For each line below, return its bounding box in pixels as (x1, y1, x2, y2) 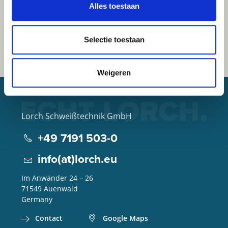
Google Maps (102, 213, 148, 223)
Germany (21, 194, 52, 204)
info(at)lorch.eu (37, 150, 117, 167)
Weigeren (97, 68, 131, 77)
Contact (35, 213, 63, 223)
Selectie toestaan (83, 35, 145, 44)
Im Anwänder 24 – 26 (21, 173, 93, 183)
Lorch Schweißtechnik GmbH (21, 109, 132, 122)
